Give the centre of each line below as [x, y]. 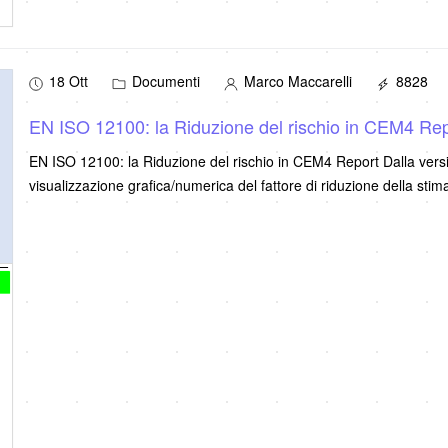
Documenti [163, 81]
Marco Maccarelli [295, 81]
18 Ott [68, 81]
